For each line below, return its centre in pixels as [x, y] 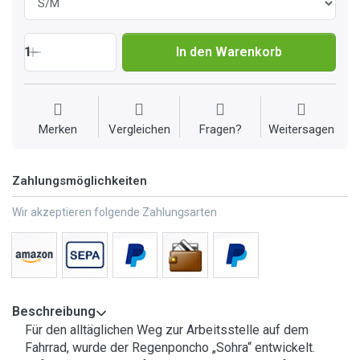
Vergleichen [139, 130]
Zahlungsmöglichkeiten [80, 181]
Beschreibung [54, 312]
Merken [58, 130]
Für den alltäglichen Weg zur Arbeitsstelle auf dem [167, 330]
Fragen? [220, 130]
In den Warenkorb [229, 52]
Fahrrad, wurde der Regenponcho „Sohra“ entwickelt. [170, 348]
